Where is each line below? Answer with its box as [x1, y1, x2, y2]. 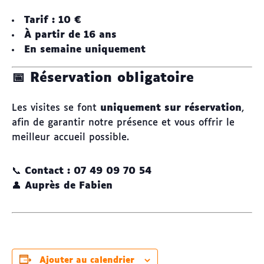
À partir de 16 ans [24, 29, 117, 40]
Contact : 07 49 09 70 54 [25, 166, 151, 176]
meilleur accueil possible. [12, 132, 129, 143]
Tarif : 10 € [24, 15, 81, 25]
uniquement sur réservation [100, 103, 242, 113]
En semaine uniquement [24, 44, 146, 55]
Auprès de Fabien [25, 180, 113, 191]
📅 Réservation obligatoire [12, 72, 194, 85]
